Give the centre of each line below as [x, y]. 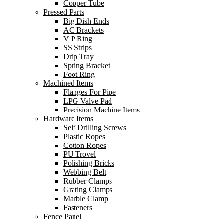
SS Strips [77, 48]
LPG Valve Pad [88, 101]
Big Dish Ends [86, 21]
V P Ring [78, 39]
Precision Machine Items [101, 110]
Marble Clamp [86, 199]
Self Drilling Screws [95, 128]
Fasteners [78, 207]
